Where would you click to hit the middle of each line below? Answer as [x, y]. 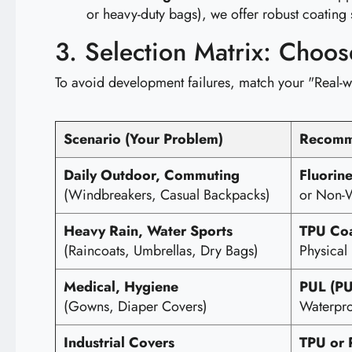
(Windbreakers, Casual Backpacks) [167, 195]
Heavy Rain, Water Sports [148, 231]
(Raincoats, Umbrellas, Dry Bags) [161, 251]
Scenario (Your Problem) [143, 139]
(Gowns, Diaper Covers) [136, 306]
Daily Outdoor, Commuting [152, 175]
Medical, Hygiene [121, 287]
